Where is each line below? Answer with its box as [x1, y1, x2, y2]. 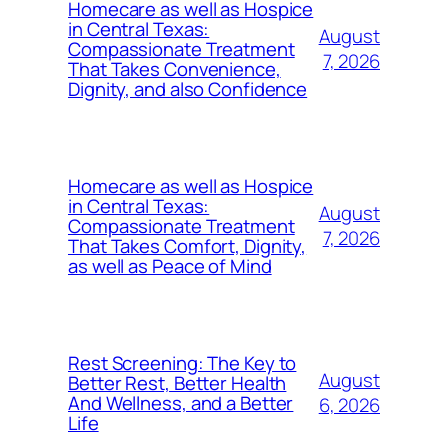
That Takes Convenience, [68, 55, 281, 82]
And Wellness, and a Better [68, 389, 294, 416]
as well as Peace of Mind [68, 252, 272, 279]
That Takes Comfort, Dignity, [68, 232, 307, 259]
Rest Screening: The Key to [68, 349, 297, 376]
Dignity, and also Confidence [68, 75, 308, 102]
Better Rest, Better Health [68, 369, 287, 396]
